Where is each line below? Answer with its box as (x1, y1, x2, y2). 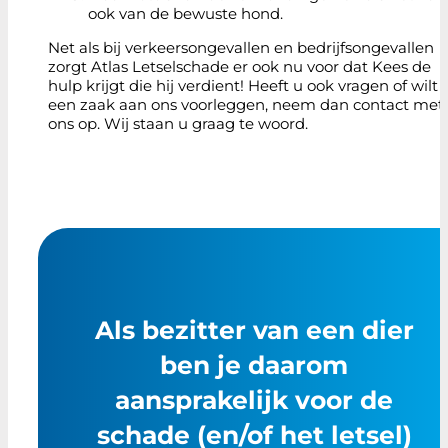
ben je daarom (160, 350, 348, 380)
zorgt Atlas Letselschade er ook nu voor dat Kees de (48, 57, 431, 76)
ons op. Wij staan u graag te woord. (48, 114, 308, 133)
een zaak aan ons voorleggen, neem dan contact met (48, 95, 444, 114)
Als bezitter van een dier (94, 315, 414, 345)
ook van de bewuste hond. (88, 4, 283, 23)
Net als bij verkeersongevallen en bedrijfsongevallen (48, 38, 434, 57)
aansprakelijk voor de (115, 385, 393, 415)
